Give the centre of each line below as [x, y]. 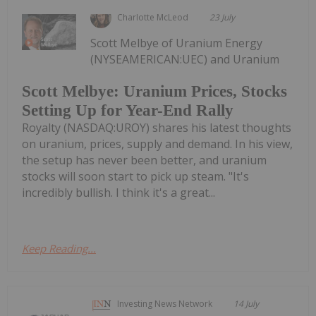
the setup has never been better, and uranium [144, 160]
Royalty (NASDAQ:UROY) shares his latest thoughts [157, 128]
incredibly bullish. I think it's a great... [119, 193]
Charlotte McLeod [153, 17]
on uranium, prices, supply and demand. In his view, [157, 144]
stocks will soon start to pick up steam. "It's [135, 177]
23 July [223, 17]
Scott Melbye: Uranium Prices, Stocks [154, 92]
